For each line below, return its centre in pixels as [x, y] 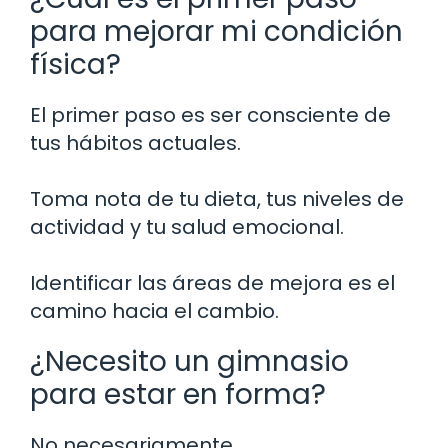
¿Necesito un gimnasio [189, 361]
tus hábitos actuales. [135, 142]
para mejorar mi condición [216, 31]
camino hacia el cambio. [154, 310]
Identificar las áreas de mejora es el [212, 282]
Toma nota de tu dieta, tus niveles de [217, 198]
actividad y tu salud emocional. [187, 226]
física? [75, 64]
